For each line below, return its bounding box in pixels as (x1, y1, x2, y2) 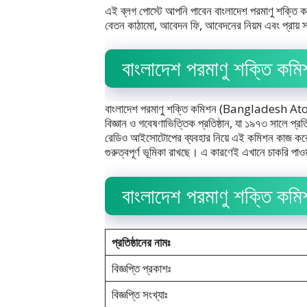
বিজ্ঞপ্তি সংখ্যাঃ (111, 286, 170, 302)
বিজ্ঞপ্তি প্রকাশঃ (111, 260, 171, 276)
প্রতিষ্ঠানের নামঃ (111, 234, 170, 250)
